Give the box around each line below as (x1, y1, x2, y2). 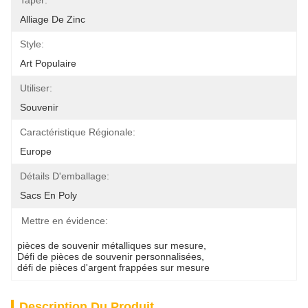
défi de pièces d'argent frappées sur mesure (17, 262, 210, 273)
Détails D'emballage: (20, 170, 109, 181)
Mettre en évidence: (21, 215, 108, 226)
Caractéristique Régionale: (20, 126, 135, 137)
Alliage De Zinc (20, 14, 85, 25)
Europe (20, 146, 52, 157)
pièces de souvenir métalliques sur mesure (17, 240, 203, 251)
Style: (20, 38, 44, 49)
